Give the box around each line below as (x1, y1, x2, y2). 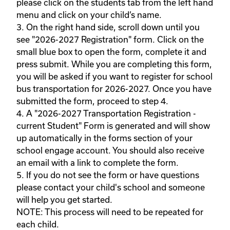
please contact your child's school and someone (16, 182, 205, 193)
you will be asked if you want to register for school (16, 71, 213, 82)
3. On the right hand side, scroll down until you (16, 22, 200, 32)
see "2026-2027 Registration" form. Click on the (16, 34, 204, 45)
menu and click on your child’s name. (16, 10, 164, 20)
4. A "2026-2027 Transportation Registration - (16, 108, 196, 119)
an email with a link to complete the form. (16, 158, 183, 168)
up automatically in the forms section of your (16, 133, 193, 143)
